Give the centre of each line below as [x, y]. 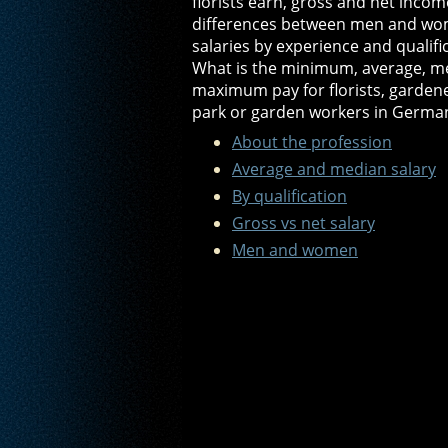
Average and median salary [334, 169]
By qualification [289, 196]
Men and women [295, 250]
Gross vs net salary [303, 223]
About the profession [312, 142]
